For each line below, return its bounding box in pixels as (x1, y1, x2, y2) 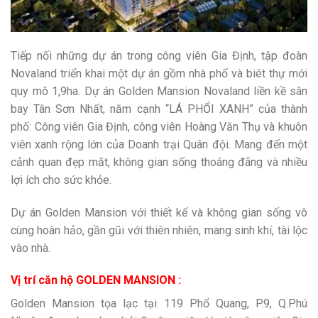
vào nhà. (11, 241, 50, 255)
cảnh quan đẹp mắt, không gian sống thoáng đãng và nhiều (11, 155, 307, 169)
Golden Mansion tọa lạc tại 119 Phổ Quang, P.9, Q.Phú (11, 297, 307, 311)
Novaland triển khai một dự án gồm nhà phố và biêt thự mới (11, 66, 307, 80)
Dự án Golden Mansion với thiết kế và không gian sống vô (11, 205, 307, 219)
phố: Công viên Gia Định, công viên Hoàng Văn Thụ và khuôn (11, 119, 307, 133)
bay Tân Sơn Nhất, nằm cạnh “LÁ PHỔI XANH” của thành (11, 102, 307, 116)
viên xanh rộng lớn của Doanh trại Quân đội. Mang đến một (11, 137, 307, 151)
